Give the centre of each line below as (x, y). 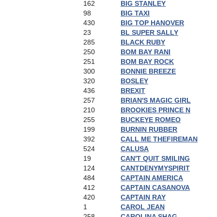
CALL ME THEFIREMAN (159, 139)
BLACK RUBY (143, 42)
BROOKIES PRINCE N (155, 110)
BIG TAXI (135, 13)
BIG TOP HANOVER (152, 23)
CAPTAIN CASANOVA (155, 187)
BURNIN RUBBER (149, 129)
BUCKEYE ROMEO (151, 120)
